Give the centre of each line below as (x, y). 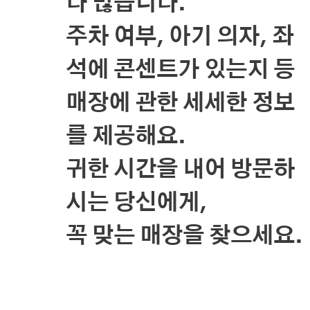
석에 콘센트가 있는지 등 (185, 70)
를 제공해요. (126, 136)
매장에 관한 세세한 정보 (180, 103)
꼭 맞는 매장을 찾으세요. (184, 236)
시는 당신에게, (141, 203)
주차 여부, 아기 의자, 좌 (180, 37)
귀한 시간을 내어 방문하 (180, 170)
